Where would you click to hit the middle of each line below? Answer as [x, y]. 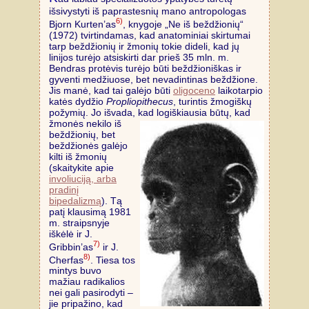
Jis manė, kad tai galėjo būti [111, 90]
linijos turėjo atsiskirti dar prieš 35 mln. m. [139, 57]
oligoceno [194, 90]
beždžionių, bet [82, 134]
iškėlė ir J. [71, 233]
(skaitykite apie [81, 167]
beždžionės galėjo [88, 145]
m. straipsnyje [79, 222]
